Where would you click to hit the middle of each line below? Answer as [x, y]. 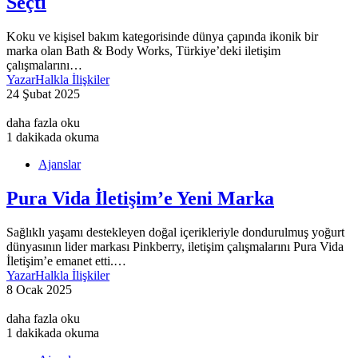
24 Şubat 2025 [43, 94]
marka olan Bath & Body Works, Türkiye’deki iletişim [143, 51]
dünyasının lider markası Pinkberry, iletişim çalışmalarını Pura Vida [175, 247]
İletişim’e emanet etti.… [66, 261]
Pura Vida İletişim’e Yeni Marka [140, 199]
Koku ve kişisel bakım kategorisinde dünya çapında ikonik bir [162, 37]
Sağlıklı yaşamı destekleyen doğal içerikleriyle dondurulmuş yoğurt [175, 233]
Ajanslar [60, 165]
